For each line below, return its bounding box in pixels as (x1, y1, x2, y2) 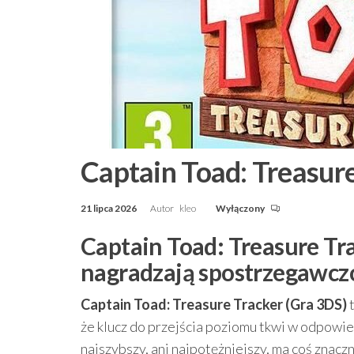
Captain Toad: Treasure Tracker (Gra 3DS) (81, 296, 347, 313)
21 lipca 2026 (81, 202, 138, 214)
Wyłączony (216, 202, 266, 214)
